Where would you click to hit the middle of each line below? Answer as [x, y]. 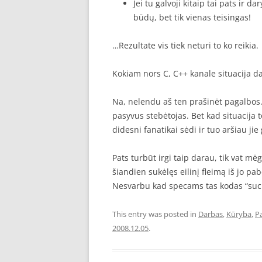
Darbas [211, 214]
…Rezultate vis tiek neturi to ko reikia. [185, 45]
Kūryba [239, 214]
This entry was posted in [155, 214]
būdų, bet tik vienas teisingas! [192, 17]
